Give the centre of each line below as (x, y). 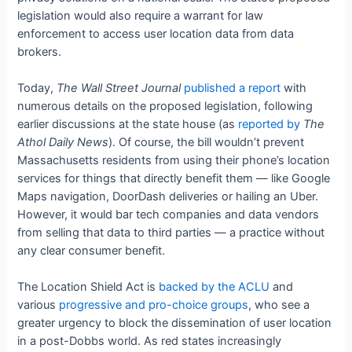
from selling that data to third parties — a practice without (171, 232)
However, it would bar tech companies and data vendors (169, 214)
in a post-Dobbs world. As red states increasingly (150, 341)
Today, (37, 88)
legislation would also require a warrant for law (141, 15)
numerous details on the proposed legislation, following (165, 106)
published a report (233, 88)
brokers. (40, 51)
